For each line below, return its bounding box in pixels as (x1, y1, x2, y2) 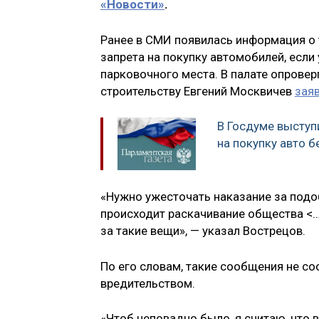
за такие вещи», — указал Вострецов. (100, 224, 305, 239)
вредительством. (100, 276, 195, 291)
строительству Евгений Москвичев (100, 83, 295, 98)
